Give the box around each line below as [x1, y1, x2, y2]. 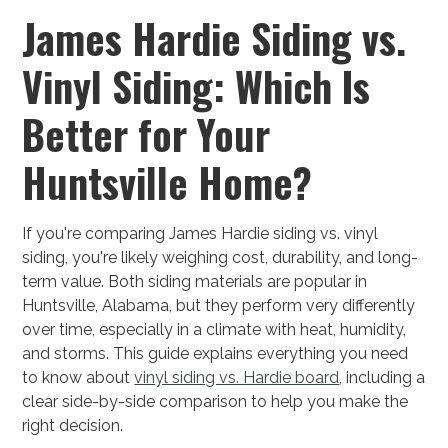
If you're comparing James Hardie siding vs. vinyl [22, 224, 379, 244]
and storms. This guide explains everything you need [22, 344, 409, 364]
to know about [22, 368, 135, 388]
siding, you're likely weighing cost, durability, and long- [22, 248, 419, 268]
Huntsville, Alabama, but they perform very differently [22, 296, 416, 316]
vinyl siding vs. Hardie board [134, 368, 340, 388]
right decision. [22, 416, 124, 436]
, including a [339, 368, 426, 388]
